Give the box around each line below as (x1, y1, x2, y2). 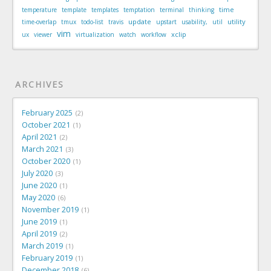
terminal (160, 5, 184, 14)
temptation (123, 5, 155, 14)
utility (227, 16, 246, 26)
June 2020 (22, 180, 57, 191)
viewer (34, 30, 52, 39)
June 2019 (22, 216, 57, 227)
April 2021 (22, 131, 57, 142)
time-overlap (22, 17, 56, 26)
